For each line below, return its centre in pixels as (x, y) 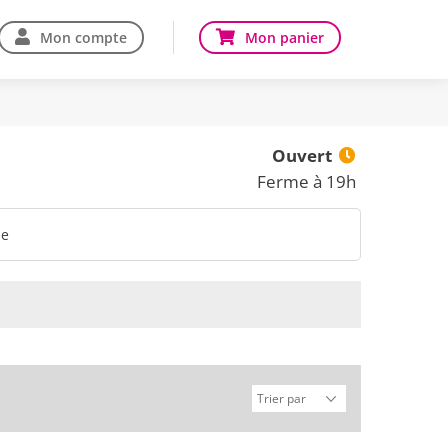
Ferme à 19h (306, 181)
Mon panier (284, 37)
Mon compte (83, 37)
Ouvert (302, 155)
